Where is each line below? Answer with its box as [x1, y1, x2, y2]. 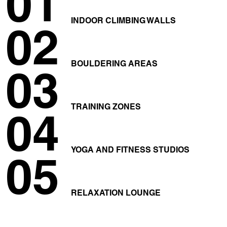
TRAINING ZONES [70, 101, 141, 111]
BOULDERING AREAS [70, 58, 158, 68]
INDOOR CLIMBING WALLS [70, 15, 176, 25]
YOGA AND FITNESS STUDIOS [70, 144, 190, 155]
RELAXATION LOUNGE [70, 187, 161, 198]
